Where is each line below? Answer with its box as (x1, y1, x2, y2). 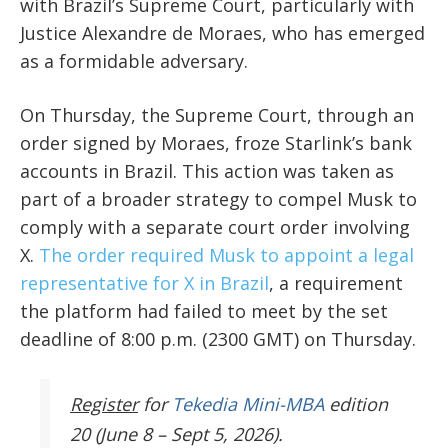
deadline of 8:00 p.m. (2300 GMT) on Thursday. (20, 327, 416, 352)
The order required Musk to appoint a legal (39, 243, 414, 268)
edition (324, 392, 388, 417)
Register (70, 392, 138, 417)
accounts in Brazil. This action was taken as (20, 159, 394, 184)
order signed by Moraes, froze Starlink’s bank (20, 131, 412, 156)
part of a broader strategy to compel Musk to (20, 187, 417, 212)
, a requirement (269, 271, 403, 296)
